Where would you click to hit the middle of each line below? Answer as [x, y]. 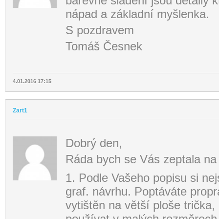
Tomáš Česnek [104, 46]
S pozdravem [100, 30]
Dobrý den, [94, 143]
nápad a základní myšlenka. [137, 14]
